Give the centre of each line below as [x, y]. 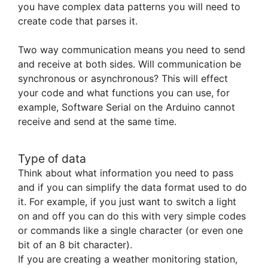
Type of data [52, 158]
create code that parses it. [78, 21]
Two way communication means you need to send [132, 50]
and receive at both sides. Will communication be [130, 64]
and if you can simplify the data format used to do [133, 187]
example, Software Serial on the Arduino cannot [127, 107]
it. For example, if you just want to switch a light [127, 201]
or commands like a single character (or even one [130, 230]
